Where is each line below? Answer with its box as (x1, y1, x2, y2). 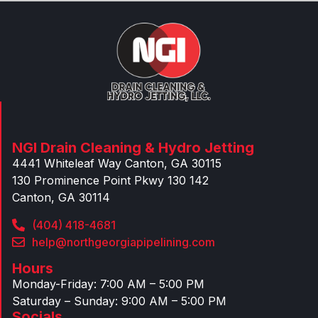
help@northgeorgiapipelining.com (31, 235, 215, 250)
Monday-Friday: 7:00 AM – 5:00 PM (12, 277, 204, 292)
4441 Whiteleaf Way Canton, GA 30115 (12, 156, 221, 171)
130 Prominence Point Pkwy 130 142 (12, 173, 209, 188)
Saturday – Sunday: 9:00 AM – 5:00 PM (12, 294, 226, 309)
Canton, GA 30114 (12, 190, 110, 205)
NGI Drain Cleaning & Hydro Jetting (12, 139, 254, 157)
